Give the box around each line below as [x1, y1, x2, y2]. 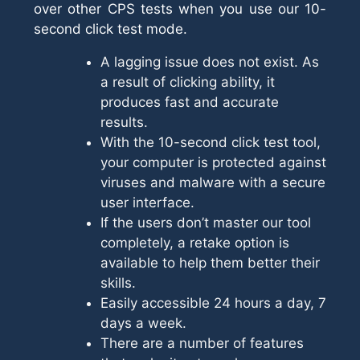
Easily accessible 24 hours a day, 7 [100, 295, 326, 311]
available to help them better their [100, 255, 320, 271]
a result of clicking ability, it [100, 74, 275, 90]
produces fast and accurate [100, 94, 279, 110]
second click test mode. [34, 21, 187, 37]
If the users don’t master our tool [100, 215, 311, 231]
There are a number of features [100, 335, 304, 351]
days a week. [100, 315, 186, 331]
